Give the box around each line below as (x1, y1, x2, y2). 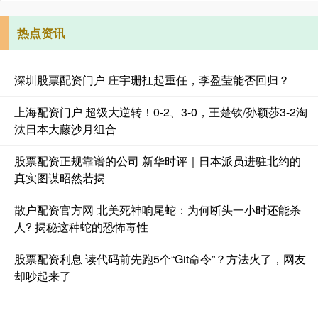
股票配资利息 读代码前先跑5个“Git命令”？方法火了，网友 (14, 251, 306, 268)
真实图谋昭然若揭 (14, 170, 105, 187)
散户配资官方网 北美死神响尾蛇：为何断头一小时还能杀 (14, 202, 301, 219)
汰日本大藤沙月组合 (14, 121, 116, 138)
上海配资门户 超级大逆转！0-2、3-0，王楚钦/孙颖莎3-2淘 (14, 104, 307, 121)
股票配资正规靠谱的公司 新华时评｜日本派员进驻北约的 (14, 153, 301, 170)
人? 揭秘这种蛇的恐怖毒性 (14, 219, 148, 236)
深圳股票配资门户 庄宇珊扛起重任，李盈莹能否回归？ (14, 72, 290, 89)
